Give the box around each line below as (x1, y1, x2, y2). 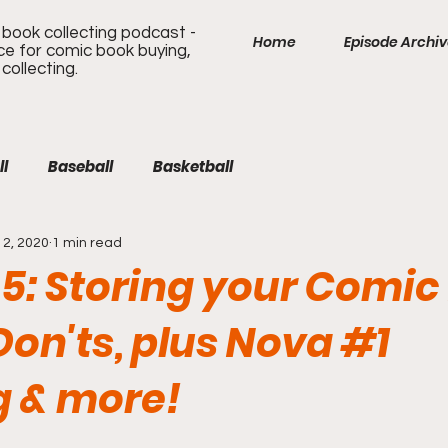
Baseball (48, 156, 113, 177)
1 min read (52, 235, 122, 250)
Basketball (153, 156, 233, 177)
